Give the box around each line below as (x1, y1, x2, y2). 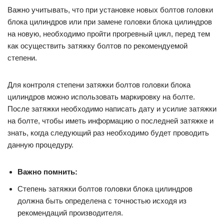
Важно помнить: (17, 167, 77, 176)
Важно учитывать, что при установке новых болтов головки (7, 5, 213, 14)
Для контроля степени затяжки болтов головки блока (7, 80, 190, 89)
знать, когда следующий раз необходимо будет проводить (7, 128, 209, 137)
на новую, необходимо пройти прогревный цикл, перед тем (7, 29, 210, 38)
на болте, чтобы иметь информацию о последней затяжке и (7, 116, 213, 125)
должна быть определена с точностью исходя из (17, 196, 186, 205)
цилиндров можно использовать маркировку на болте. (7, 92, 195, 101)
